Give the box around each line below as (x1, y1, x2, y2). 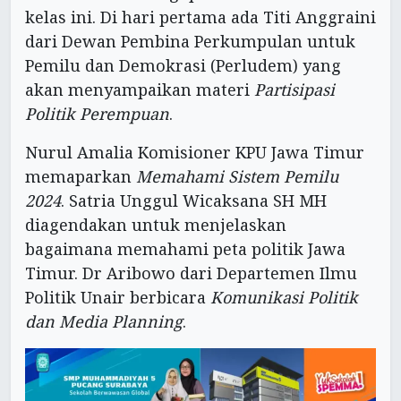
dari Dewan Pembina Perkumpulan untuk (25, 30, 355, 53)
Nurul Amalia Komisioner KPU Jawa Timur (25, 141, 364, 164)
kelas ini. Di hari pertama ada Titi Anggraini (25, 6, 376, 29)
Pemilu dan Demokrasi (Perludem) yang (25, 55, 341, 77)
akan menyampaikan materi (25, 79, 254, 101)
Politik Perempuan (25, 103, 169, 125)
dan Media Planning (25, 311, 183, 333)
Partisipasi (254, 79, 335, 101)
